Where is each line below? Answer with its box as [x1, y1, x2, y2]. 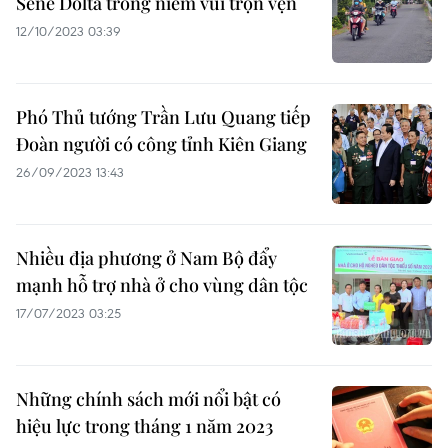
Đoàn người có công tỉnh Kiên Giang [16, 132, 307, 156]
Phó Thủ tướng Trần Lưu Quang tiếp [16, 105, 311, 129]
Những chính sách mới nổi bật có [16, 387, 281, 411]
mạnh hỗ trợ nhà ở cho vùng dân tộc [16, 273, 308, 297]
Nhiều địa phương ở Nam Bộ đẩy [16, 246, 277, 270]
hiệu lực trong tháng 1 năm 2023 [16, 414, 273, 438]
